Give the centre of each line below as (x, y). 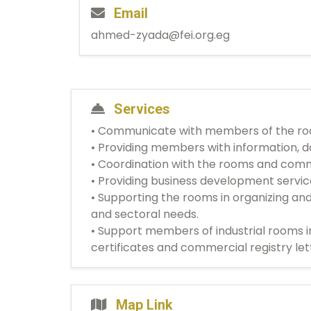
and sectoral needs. (145, 215)
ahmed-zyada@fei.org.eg (160, 35)
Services (140, 109)
